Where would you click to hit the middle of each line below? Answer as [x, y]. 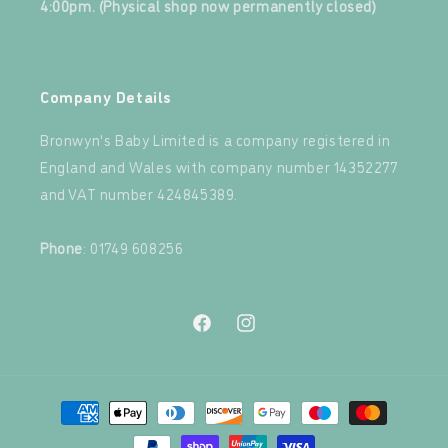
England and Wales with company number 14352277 [219, 166]
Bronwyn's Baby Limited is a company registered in [215, 139]
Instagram [266, 334]
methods [65, 430]
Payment [65, 403]
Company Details [106, 96]
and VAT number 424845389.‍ [139, 193]
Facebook [220, 334]
